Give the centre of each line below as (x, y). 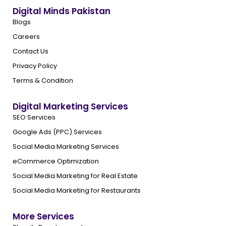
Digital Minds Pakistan (62, 11)
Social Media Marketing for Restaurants (77, 190)
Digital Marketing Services (70, 106)
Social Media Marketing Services (66, 147)
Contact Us (31, 51)
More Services (43, 216)
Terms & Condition (43, 80)
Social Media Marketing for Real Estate (75, 176)
